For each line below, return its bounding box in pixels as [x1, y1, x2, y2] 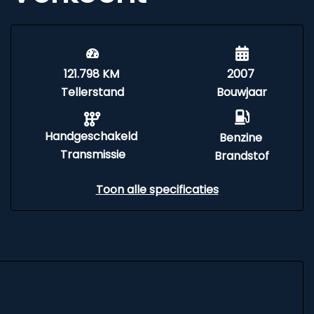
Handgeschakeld [45, 128, 137, 144]
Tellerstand [61, 84, 124, 100]
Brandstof [214, 148, 269, 164]
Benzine [219, 130, 262, 146]
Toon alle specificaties [95, 182, 219, 198]
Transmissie [60, 146, 125, 163]
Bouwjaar [217, 84, 267, 100]
